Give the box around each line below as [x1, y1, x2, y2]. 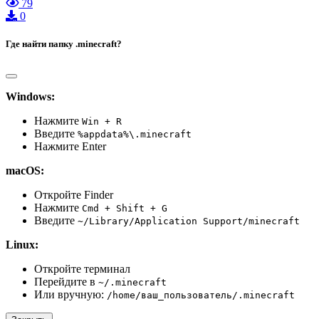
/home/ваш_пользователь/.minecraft [107, 289, 295, 300]
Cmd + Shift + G [82, 202, 167, 214]
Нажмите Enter [34, 140, 106, 152]
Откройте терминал [34, 262, 130, 275]
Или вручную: [34, 288, 107, 300]
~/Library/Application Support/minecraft [78, 215, 300, 226]
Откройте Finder [34, 188, 113, 201]
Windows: [6, 90, 55, 103]
